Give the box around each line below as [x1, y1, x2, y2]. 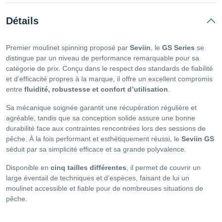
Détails [6, 15, 39, 27]
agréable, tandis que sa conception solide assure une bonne [6, 114, 195, 122]
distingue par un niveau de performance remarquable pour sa [6, 54, 199, 62]
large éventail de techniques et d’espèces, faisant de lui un [6, 174, 189, 182]
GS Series [162, 44, 195, 52]
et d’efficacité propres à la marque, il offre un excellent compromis [6, 75, 213, 83]
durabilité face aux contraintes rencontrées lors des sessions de [6, 124, 206, 133]
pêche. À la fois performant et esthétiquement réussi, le [6, 135, 181, 143]
